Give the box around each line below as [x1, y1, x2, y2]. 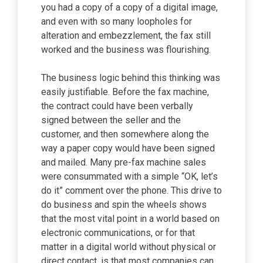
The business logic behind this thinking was [41, 72, 220, 83]
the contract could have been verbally [41, 100, 193, 112]
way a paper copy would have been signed [41, 143, 215, 154]
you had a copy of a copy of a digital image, [41, 2, 218, 13]
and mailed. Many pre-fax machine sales [41, 157, 206, 168]
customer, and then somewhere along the [41, 129, 209, 140]
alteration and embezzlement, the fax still [41, 30, 211, 41]
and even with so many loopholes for [41, 16, 192, 27]
